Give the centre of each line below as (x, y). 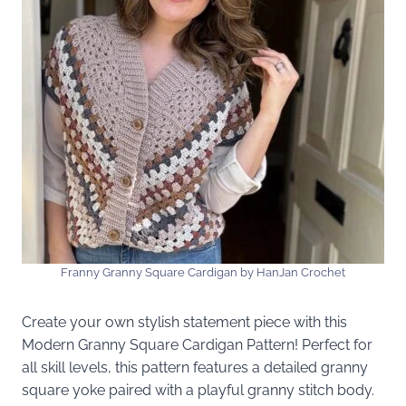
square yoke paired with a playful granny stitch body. (198, 390)
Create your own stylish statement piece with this (184, 322)
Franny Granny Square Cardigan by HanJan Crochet (203, 272)
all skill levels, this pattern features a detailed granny (195, 367)
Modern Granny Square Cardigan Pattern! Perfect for (197, 344)
